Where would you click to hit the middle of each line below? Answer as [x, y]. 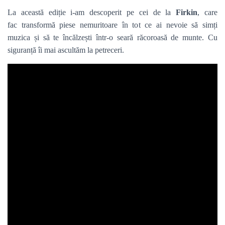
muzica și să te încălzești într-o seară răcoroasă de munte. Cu [113, 37]
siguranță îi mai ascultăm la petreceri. [66, 50]
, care [208, 12]
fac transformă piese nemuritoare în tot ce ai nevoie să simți [113, 25]
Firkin [187, 12]
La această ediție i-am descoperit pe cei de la [92, 12]
